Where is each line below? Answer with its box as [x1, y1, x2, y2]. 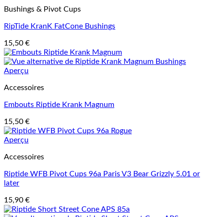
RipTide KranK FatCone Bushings [4, 22, 115, 30]
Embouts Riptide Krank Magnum [4, 101, 114, 108]
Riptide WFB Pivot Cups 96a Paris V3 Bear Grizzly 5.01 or [4, 170, 200, 178]
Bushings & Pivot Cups [4, 5, 81, 13]
